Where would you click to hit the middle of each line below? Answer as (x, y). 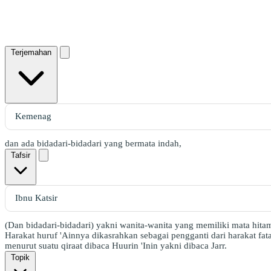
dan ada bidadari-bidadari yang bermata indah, (93, 143)
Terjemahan (31, 52)
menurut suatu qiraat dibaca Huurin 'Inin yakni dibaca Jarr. (116, 245)
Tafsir (21, 155)
